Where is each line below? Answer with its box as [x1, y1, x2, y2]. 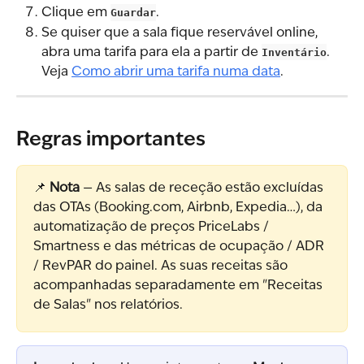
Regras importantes [16, 130, 206, 150]
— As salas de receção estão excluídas [80, 181, 327, 195]
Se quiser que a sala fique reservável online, [41, 26, 321, 40]
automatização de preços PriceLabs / [33, 220, 272, 234]
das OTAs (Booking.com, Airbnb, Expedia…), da [33, 201, 326, 214]
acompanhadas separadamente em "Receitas [33, 279, 326, 292]
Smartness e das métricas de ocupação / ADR [33, 240, 327, 253]
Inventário [262, 45, 327, 58]
